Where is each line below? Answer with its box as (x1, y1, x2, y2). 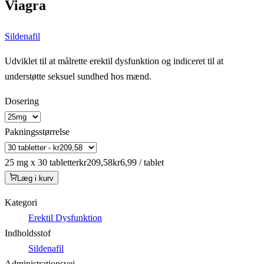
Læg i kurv (17, 173, 54, 183)
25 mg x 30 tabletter (5, 157, 79, 167)
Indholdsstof (5, 227, 51, 238)
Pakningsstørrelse (5, 126, 70, 137)
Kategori (5, 197, 37, 207)
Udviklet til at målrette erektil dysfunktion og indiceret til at (5, 55, 223, 66)
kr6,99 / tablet (113, 157, 164, 167)
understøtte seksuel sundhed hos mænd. (5, 71, 151, 81)
